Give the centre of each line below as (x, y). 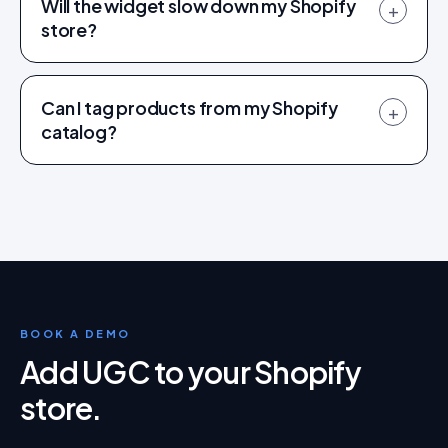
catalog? (79, 131)
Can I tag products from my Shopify (189, 107)
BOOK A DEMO (75, 333)
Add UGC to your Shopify (190, 372)
